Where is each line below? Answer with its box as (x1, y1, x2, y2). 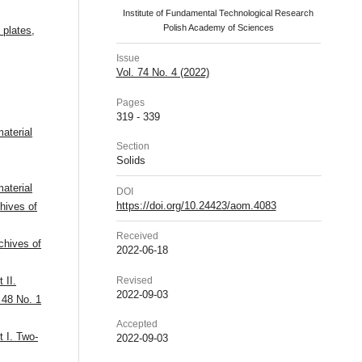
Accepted (116, 318, 158, 330)
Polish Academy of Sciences (162, 23, 274, 33)
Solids (116, 154, 145, 167)
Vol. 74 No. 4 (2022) (116, 66, 209, 79)
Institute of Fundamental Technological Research (123, 8, 314, 19)
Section (116, 141, 149, 153)
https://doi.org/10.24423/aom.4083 (116, 199, 276, 212)
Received (116, 230, 158, 242)
